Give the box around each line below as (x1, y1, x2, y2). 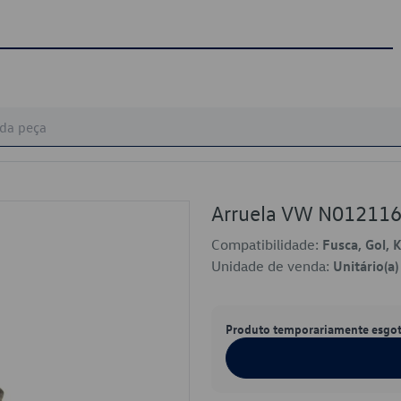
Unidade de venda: (211, 257, 333, 275)
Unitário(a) (333, 257, 398, 275)
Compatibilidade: (211, 235, 322, 253)
